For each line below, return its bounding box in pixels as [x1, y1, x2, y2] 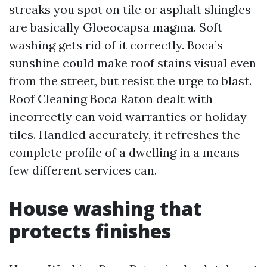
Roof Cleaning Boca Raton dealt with [9, 91, 213, 106]
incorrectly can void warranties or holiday [9, 109, 247, 124]
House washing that [9, 195, 202, 221]
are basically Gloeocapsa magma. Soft [9, 20, 222, 35]
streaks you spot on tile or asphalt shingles [9, 2, 251, 17]
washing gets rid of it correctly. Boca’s [9, 38, 223, 52]
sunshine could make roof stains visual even [9, 55, 256, 70]
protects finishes [9, 218, 171, 244]
